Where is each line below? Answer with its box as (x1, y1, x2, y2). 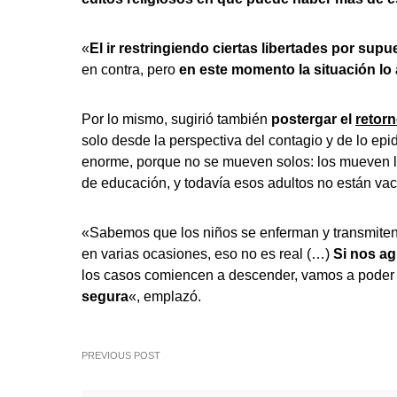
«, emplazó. (128, 289, 201, 304)
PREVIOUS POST (82, 350, 160, 361)
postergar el (268, 112, 355, 127)
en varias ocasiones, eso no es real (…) (82, 246, 333, 261)
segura (82, 289, 128, 304)
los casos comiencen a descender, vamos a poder (82, 268, 394, 283)
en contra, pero (82, 62, 179, 77)
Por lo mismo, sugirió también (82, 112, 268, 127)
